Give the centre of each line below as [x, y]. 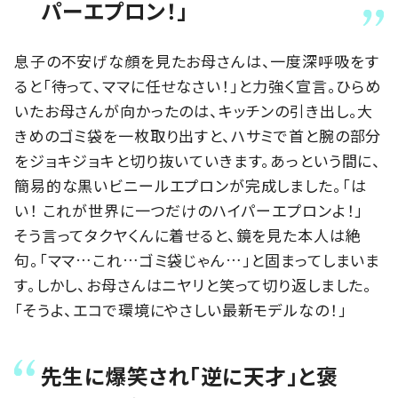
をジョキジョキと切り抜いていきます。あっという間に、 [198, 161]
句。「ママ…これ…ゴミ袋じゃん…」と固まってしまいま [198, 260]
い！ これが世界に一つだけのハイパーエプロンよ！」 [189, 211]
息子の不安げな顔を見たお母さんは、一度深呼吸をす [197, 61]
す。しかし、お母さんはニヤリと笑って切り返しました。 [194, 285]
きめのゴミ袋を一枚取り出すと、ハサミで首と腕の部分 [198, 136]
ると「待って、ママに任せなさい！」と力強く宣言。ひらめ [198, 86]
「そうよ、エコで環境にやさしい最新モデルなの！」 [181, 310]
